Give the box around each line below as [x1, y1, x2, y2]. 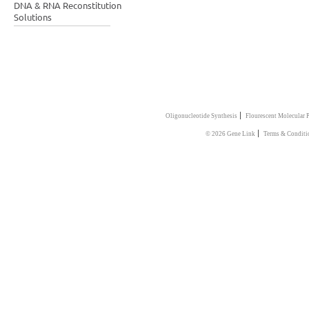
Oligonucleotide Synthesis [165, 112, 237, 119]
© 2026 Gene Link [205, 130, 255, 137]
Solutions [14, 10, 52, 23]
